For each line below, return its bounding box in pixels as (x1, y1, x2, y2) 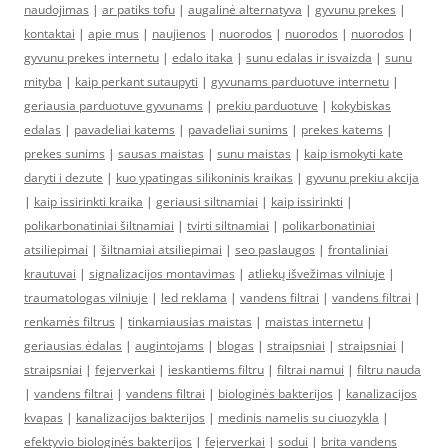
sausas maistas (118, 145, 204, 163)
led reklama (161, 289, 227, 307)
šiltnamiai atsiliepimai (101, 241, 222, 259)
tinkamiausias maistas (128, 313, 252, 331)
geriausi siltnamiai (156, 193, 258, 211)
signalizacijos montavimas (89, 265, 235, 283)
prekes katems (301, 121, 383, 139)
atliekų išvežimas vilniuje (248, 265, 385, 283)
